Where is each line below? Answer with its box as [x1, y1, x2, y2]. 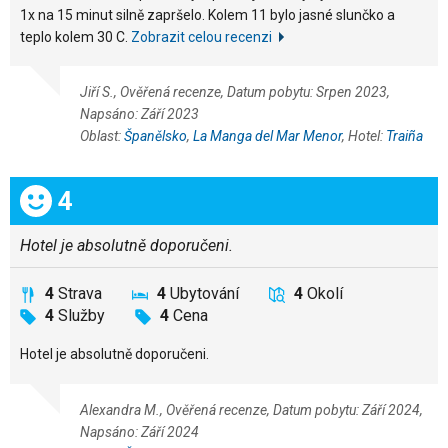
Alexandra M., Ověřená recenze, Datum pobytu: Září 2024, [80, 401, 423, 418]
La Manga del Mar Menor [193, 128, 342, 144]
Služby [58, 306, 105, 325]
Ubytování [170, 284, 239, 303]
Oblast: [80, 128, 124, 144]
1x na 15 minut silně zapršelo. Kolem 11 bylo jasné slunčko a [20, 6, 395, 23]
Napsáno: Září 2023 [80, 106, 199, 122]
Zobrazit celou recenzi [131, 28, 272, 45]
